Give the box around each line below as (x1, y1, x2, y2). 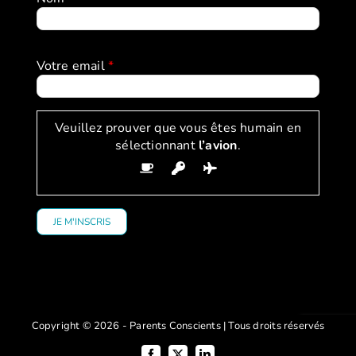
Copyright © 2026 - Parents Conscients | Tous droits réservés (31, 318, 325, 333)
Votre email (36, 56, 108, 75)
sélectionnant (115, 136, 195, 154)
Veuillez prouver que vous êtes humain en (55, 118, 301, 137)
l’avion (195, 136, 238, 154)
